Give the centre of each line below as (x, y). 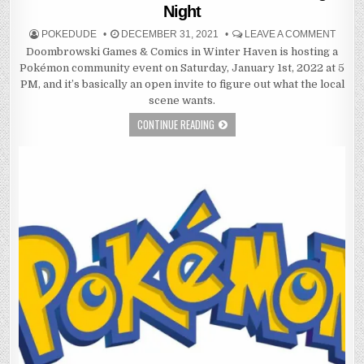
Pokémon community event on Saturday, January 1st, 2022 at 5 (182, 67)
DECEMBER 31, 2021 (168, 34)
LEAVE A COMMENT (290, 34)
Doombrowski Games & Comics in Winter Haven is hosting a (182, 51)
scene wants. (182, 100)
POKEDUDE (69, 34)
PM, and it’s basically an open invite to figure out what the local (182, 84)
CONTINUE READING (175, 124)
